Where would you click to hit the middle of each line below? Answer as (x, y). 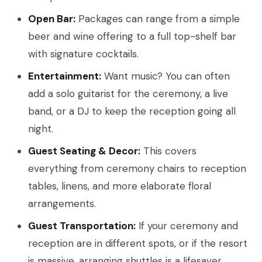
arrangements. (62, 204)
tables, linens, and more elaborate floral (120, 186)
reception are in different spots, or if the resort (138, 244)
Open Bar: (52, 19)
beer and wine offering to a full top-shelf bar (132, 37)
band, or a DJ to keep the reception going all (132, 111)
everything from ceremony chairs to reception (137, 169)
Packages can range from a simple (158, 19)
